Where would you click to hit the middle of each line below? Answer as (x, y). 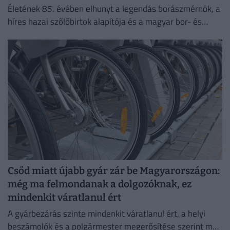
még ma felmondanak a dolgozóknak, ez (100, 184)
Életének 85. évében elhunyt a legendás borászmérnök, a (114, 8)
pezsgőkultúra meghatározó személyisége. (88, 34)
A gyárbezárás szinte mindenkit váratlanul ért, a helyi (107, 214)
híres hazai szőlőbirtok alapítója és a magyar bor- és (105, 21)
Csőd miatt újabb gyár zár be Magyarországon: (114, 170)
